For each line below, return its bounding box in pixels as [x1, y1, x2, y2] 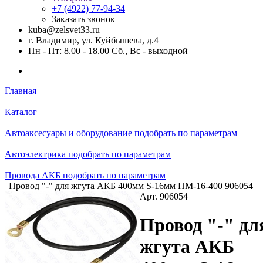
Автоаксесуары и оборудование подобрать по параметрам [5, 128, 237, 138]
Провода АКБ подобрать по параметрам [5, 170, 166, 180]
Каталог [5, 107, 37, 117]
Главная [5, 86, 36, 96]
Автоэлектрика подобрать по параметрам [5, 149, 171, 159]
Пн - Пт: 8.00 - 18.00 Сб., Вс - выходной [28, 46, 188, 56]
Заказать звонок [52, 14, 115, 24]
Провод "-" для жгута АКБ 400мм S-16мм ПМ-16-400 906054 [9, 181, 253, 191]
